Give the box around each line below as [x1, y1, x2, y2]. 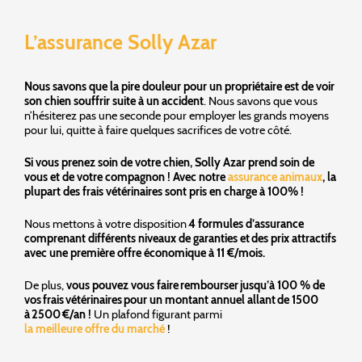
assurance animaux [228, 170, 322, 185]
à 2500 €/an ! [24, 306, 91, 322]
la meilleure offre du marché [24, 321, 165, 336]
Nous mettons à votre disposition [24, 216, 188, 231]
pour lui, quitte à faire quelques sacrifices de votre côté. [24, 123, 292, 138]
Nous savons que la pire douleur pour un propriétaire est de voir [24, 79, 335, 95]
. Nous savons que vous [204, 94, 318, 109]
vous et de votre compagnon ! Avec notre [24, 170, 228, 185]
